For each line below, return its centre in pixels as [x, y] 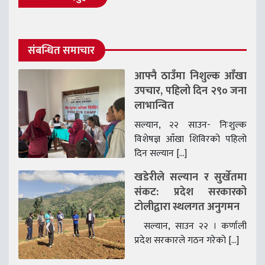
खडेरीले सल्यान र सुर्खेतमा [190, 177]
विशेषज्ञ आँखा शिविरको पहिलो [190, 139]
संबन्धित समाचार [61, 51]
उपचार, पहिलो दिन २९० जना [190, 91]
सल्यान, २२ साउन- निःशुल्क [190, 125]
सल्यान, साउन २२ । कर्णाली [190, 226]
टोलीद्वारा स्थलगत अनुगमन [187, 207]
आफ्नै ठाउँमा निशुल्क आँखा [190, 76]
